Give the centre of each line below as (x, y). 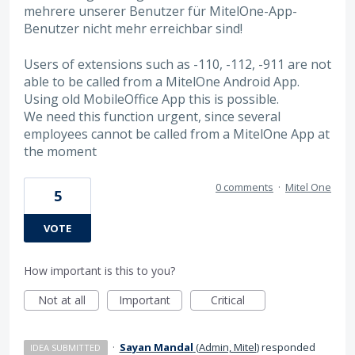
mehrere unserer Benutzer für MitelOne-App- (160, 11)
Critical (228, 300)
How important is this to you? (99, 270)
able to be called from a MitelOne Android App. (162, 81)
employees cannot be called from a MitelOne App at (177, 134)
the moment (60, 151)
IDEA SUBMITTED (66, 347)
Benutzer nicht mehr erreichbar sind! (133, 29)
